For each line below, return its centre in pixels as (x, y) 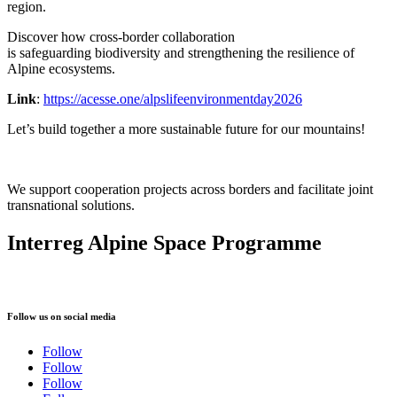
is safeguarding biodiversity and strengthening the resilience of (181, 53)
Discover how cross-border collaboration (121, 37)
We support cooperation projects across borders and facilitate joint (190, 190)
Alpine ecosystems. (61, 69)
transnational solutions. (71, 206)
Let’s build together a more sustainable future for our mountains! (186, 129)
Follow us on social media (62, 317)
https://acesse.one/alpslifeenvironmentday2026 (173, 99)
